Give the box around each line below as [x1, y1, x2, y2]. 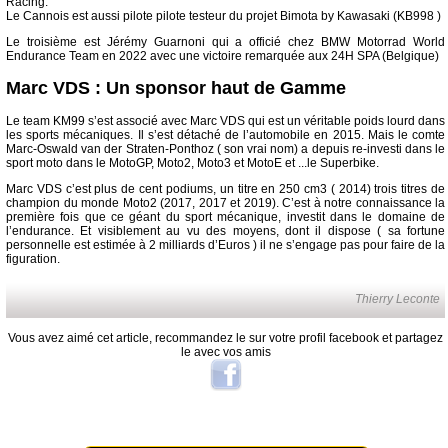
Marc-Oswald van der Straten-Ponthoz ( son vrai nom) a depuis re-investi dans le [6, 141, 446, 156]
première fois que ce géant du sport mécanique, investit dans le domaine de [6, 209, 446, 224]
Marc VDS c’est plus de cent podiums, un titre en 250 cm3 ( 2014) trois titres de [6, 181, 446, 196]
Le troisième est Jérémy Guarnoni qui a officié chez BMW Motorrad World [6, 34, 446, 49]
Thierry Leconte [355, 291, 441, 306]
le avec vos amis [180, 344, 271, 359]
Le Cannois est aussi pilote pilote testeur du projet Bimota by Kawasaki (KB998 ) [6, 8, 441, 23]
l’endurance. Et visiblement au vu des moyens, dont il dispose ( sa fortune [6, 223, 446, 238]
